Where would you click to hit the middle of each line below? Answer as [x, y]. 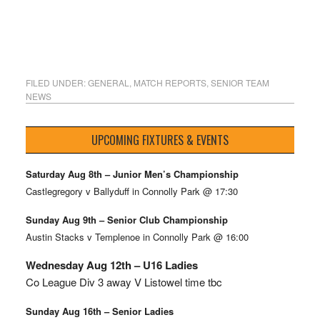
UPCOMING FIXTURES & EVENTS [160, 140]
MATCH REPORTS [170, 82]
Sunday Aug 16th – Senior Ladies [99, 311]
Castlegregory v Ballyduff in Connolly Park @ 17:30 [131, 191]
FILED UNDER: [56, 82]
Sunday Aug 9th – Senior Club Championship [126, 219]
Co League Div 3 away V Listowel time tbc [124, 281]
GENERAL [108, 82]
